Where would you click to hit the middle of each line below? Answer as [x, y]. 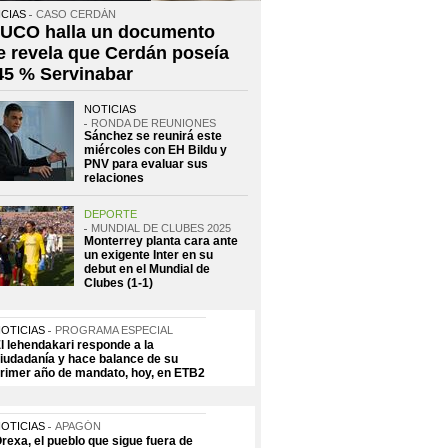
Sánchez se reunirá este [153, 136]
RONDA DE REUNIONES [153, 123]
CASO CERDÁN [76, 14]
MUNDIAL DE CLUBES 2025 [161, 228]
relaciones [114, 178]
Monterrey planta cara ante [161, 241]
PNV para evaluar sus [146, 164]
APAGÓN [78, 426]
